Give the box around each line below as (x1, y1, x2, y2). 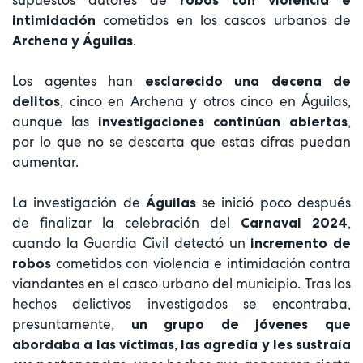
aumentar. (12, 152, 79, 171)
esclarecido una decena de (144, 72, 351, 89)
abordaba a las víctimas (12, 335, 174, 352)
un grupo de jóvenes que (130, 315, 352, 332)
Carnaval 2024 (241, 214, 348, 231)
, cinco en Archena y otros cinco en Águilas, (60, 92, 351, 110)
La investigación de (12, 193, 140, 211)
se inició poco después (202, 193, 352, 211)
